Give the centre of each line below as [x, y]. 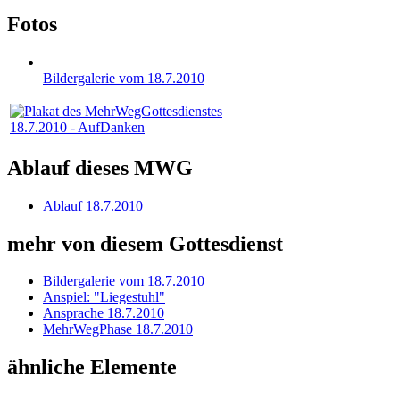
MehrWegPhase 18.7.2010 [118, 329]
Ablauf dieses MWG [100, 167]
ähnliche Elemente [92, 367]
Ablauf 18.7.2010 [93, 205]
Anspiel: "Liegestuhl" [104, 297]
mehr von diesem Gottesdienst [145, 243]
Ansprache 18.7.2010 [104, 313]
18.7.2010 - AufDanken [77, 127]
